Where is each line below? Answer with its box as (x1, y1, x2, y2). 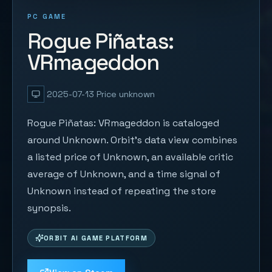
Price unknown (97, 89, 155, 100)
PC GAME (27, 12, 67, 21)
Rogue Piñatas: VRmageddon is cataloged (27, 117, 219, 129)
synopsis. (27, 202, 71, 214)
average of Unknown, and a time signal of (27, 168, 220, 180)
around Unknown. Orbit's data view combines (27, 134, 237, 146)
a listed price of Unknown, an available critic (27, 151, 233, 163)
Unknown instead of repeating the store (27, 185, 216, 197)
